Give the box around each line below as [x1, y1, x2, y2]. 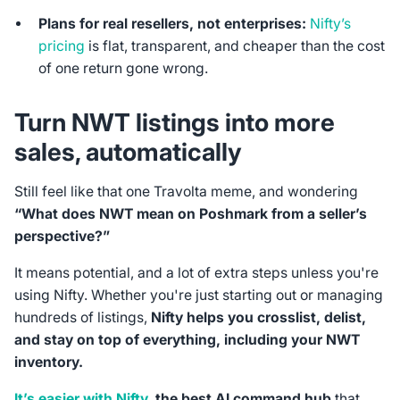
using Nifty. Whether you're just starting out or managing [13, 287, 383, 304]
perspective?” [13, 228, 113, 246]
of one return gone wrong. [38, 60, 209, 78]
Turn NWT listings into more [13, 106, 335, 137]
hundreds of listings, [13, 309, 147, 327]
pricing [38, 37, 86, 55]
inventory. [13, 354, 83, 371]
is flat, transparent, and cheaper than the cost [85, 37, 386, 55]
